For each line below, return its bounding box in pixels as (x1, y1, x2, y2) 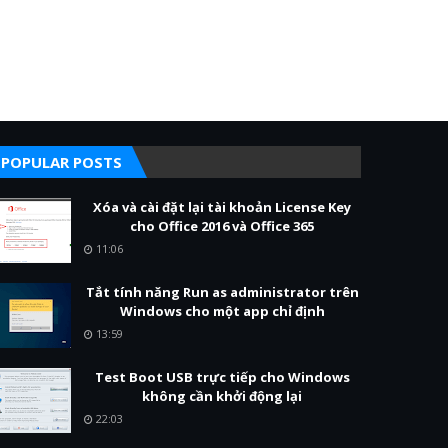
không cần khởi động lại (142, 387, 302, 405)
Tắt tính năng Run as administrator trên (85, 283, 359, 301)
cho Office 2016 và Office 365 (130, 217, 314, 235)
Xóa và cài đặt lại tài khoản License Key (93, 198, 351, 216)
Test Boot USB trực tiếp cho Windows (94, 368, 350, 386)
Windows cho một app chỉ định (119, 302, 325, 320)
